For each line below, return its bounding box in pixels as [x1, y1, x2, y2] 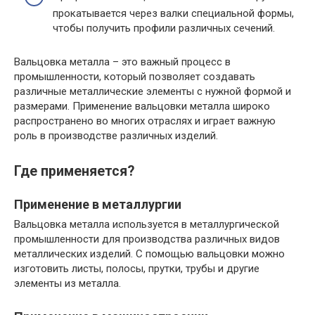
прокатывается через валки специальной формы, [53, 6, 294, 20]
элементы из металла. [14, 276, 121, 290]
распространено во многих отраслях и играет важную [14, 114, 276, 127]
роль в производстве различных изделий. [14, 129, 218, 142]
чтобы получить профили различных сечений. [53, 21, 275, 34]
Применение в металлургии [14, 196, 181, 212]
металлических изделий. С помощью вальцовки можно [14, 247, 285, 260]
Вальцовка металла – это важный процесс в [14, 55, 231, 68]
